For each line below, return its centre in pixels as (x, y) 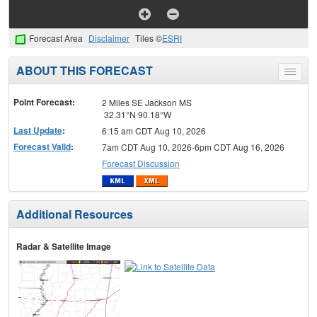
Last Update (38, 130)
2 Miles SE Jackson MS (146, 102)
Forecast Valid (42, 146)
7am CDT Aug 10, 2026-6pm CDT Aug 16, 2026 (193, 146)
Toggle (302, 74)
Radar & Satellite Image (64, 247)
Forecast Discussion (140, 163)
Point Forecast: (44, 102)
